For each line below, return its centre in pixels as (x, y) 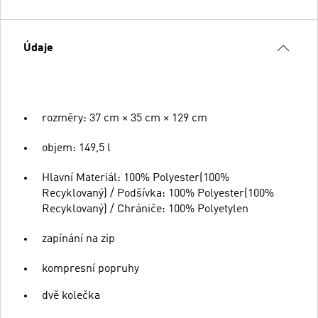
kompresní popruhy (91, 269)
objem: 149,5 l (76, 148)
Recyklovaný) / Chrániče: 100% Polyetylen (145, 209)
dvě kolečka (71, 296)
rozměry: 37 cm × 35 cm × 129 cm (125, 119)
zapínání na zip (78, 239)
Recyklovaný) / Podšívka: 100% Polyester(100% (158, 194)
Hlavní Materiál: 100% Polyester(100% (136, 178)
